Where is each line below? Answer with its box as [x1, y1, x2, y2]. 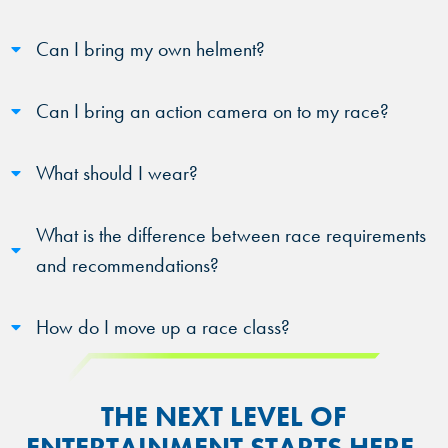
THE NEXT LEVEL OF [101, 398, 347, 434]
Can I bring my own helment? [36, 35, 265, 62]
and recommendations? [36, 251, 219, 278]
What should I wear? [36, 159, 198, 186]
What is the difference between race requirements [36, 221, 426, 248]
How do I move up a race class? [36, 313, 290, 340]
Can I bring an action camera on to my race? [36, 97, 389, 124]
